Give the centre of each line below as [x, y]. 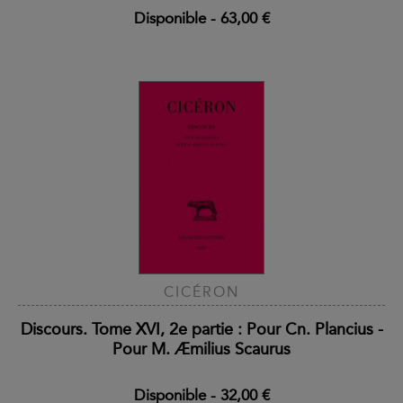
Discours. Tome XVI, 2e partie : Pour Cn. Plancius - [201, 330]
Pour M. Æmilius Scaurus [201, 349]
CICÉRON [201, 292]
